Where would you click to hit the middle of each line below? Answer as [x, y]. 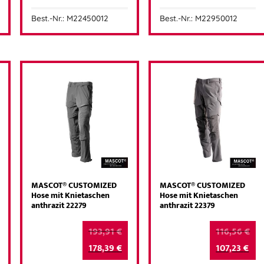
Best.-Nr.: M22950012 [198, 18]
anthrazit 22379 [187, 206]
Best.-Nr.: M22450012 [70, 18]
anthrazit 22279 [59, 206]
